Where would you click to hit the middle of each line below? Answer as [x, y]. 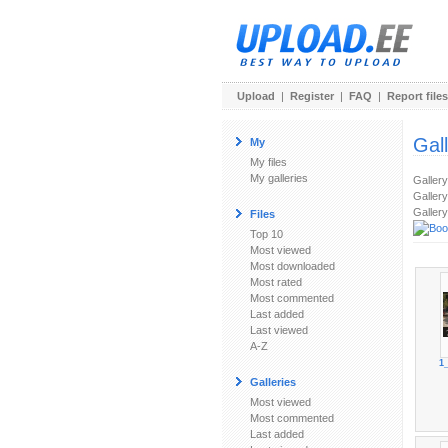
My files [268, 162]
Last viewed [279, 330]
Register [312, 96]
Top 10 [266, 234]
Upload [256, 96]
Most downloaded [292, 266]
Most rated [276, 282]
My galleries [279, 178]
